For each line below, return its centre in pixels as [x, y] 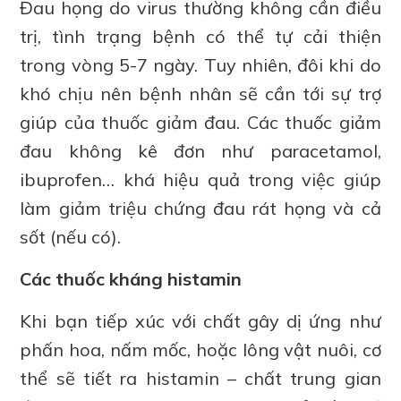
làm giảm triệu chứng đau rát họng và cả [200, 208]
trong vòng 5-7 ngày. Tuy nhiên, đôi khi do [200, 64]
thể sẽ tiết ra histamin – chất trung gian [200, 378]
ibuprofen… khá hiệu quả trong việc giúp [200, 179]
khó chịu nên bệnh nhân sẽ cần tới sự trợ [200, 93]
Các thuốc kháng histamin [131, 278]
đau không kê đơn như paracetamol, [200, 150]
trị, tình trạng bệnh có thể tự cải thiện [200, 36]
